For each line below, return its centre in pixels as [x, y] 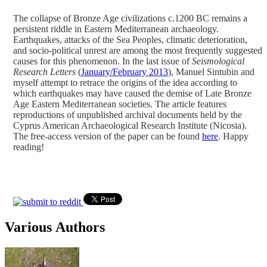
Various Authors [55, 227]
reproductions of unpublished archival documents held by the [128, 114]
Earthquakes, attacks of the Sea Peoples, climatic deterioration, [130, 39]
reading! [29, 147]
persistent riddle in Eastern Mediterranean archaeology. [116, 29]
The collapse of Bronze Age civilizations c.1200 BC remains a [130, 18]
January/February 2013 [125, 72]
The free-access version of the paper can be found [108, 136]
